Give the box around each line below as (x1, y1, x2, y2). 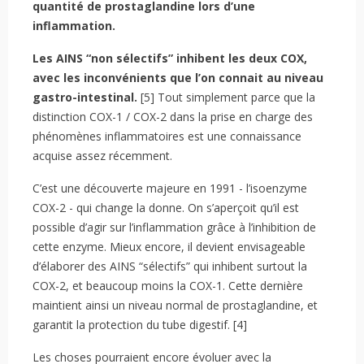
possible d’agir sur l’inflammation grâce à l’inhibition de (32, 219, 316, 236)
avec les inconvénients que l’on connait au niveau (32, 70, 323, 86)
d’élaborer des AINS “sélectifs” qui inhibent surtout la (32, 258, 307, 275)
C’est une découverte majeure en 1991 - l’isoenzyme (32, 180, 307, 197)
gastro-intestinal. (32, 89, 137, 106)
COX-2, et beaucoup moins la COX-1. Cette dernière (32, 278, 303, 294)
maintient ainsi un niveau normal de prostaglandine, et (32, 297, 318, 314)
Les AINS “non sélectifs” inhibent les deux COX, (32, 50, 307, 67)
